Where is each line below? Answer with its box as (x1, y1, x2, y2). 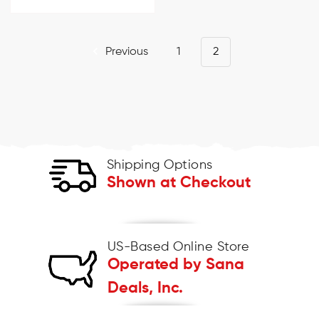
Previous (102, 46, 148, 58)
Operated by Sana (107, 257, 244, 273)
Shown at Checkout (106, 175, 251, 192)
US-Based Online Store (107, 241, 249, 254)
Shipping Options (106, 159, 213, 172)
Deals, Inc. (107, 281, 183, 297)
